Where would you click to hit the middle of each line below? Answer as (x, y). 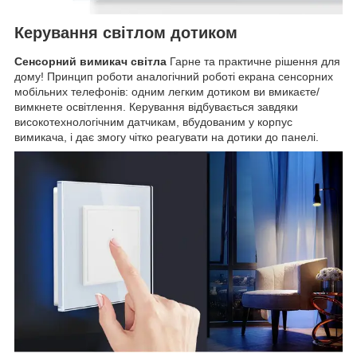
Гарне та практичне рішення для (255, 61)
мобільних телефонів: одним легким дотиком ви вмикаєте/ (167, 91)
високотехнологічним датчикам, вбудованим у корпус (153, 122)
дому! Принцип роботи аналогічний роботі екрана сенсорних (174, 76)
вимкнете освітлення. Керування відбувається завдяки (156, 106)
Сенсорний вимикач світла (92, 61)
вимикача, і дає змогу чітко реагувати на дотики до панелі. (167, 137)
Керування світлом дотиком (126, 33)
